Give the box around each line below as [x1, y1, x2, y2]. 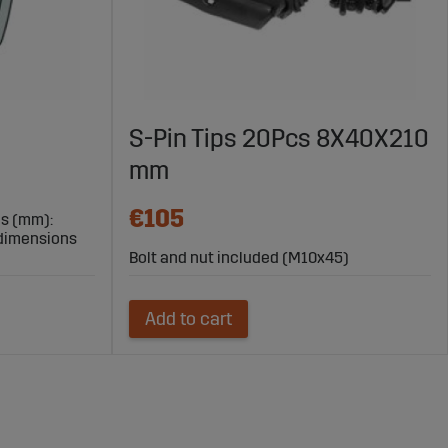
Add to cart [145, 308, 232, 331]
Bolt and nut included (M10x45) [129, 248, 349, 268]
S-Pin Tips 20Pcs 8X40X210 [129, 124, 429, 155]
